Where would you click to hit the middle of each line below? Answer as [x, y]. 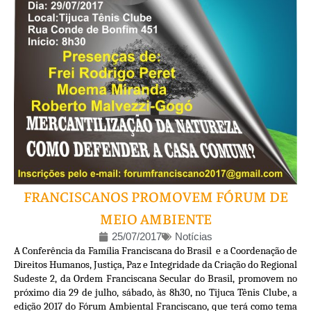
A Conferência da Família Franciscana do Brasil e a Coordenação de [155, 250]
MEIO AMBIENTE [155, 218]
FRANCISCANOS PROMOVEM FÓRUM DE [155, 196]
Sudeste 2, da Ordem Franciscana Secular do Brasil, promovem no [155, 278]
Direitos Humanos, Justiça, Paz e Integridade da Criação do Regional [155, 264]
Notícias [194, 236]
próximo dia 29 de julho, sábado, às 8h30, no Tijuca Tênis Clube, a [155, 292]
